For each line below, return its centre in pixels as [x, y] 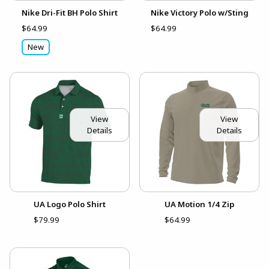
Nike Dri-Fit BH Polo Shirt [70, 12]
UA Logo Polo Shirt [70, 204]
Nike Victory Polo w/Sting [199, 12]
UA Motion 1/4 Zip [199, 204]
